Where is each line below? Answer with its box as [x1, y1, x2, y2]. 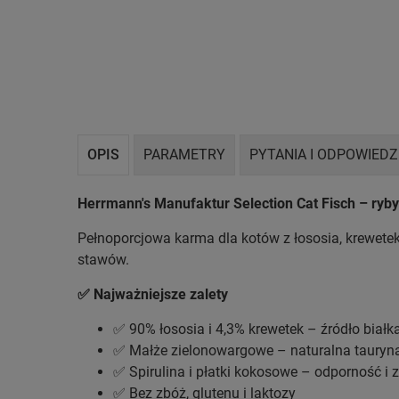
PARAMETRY [143, 145, 225, 163]
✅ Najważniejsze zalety [77, 285, 228, 303]
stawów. [77, 250, 129, 268]
